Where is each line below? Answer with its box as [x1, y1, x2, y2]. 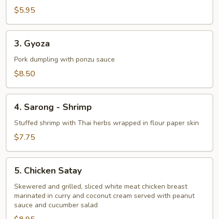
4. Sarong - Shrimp [14, 101, 92, 113]
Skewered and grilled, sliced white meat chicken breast [14, 182, 187, 191]
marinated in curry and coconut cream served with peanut [14, 191, 195, 200]
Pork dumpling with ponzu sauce [14, 55, 115, 64]
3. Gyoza [14, 38, 50, 49]
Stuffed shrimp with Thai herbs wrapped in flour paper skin [14, 118, 199, 128]
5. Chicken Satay [14, 165, 82, 176]
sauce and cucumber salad [14, 200, 98, 210]
